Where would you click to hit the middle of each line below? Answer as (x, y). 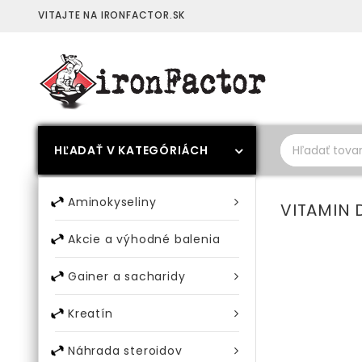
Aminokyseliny (112, 202)
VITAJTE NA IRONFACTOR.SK (112, 15)
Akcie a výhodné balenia (144, 239)
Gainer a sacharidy (127, 276)
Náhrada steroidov (125, 351)
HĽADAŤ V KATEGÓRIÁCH (131, 150)
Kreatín (90, 314)
